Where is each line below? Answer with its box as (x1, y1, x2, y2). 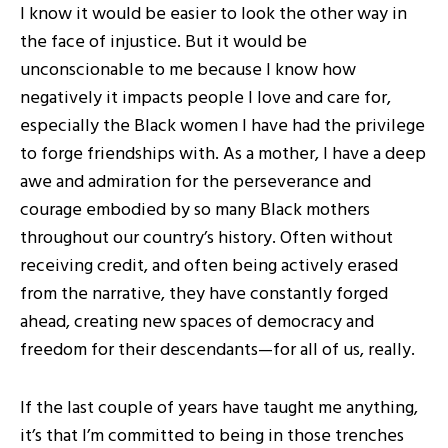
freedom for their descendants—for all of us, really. (20, 336, 415, 365)
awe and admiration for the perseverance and (20, 168, 371, 197)
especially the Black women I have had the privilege (20, 112, 425, 141)
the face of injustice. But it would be (20, 28, 307, 57)
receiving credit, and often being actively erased (20, 252, 398, 281)
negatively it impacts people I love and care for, (20, 84, 391, 113)
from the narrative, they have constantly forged (20, 280, 388, 309)
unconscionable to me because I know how (20, 56, 356, 85)
